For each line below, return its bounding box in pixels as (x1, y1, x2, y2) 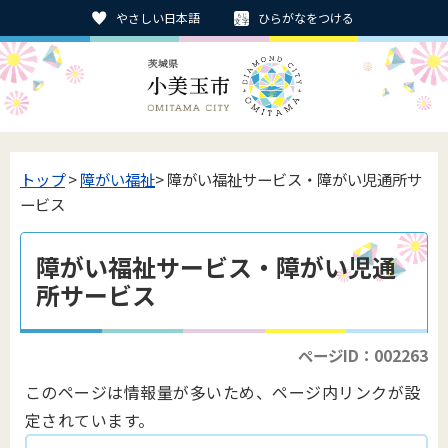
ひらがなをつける (258, 9, 354, 26)
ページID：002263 (298, 344, 428, 366)
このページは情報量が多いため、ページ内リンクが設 (25, 380, 421, 404)
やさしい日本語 (116, 9, 200, 26)
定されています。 (25, 408, 155, 432)
